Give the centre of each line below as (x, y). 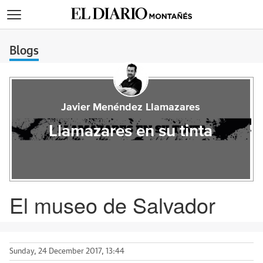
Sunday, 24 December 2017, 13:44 (67, 252)
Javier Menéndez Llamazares (131, 107)
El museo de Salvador (112, 205)
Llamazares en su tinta (131, 131)
